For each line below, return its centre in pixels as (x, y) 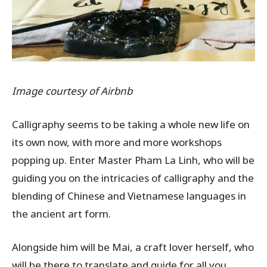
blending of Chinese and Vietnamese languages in (129, 195)
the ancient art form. (61, 213)
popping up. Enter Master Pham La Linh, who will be (133, 160)
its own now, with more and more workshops (117, 142)
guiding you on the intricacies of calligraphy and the (133, 178)
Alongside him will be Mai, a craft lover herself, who (133, 247)
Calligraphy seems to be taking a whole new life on (131, 124)
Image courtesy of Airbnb (72, 91)
